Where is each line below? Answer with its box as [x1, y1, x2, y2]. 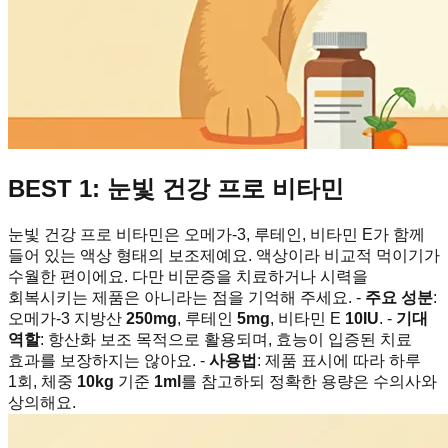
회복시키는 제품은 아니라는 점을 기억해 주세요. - [8, 289, 365, 307]
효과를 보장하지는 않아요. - [8, 352, 209, 370]
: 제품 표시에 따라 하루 [257, 352, 421, 370]
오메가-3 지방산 [8, 310, 126, 328]
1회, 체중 [8, 373, 77, 391]
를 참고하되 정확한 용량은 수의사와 [181, 373, 437, 391]
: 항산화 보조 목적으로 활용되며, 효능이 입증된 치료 [40, 331, 412, 349]
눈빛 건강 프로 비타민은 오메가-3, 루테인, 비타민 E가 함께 [8, 226, 425, 244]
